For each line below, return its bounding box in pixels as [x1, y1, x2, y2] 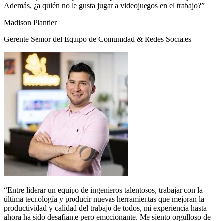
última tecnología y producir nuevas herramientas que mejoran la [4, 195, 204, 204]
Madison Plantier [4, 18, 57, 27]
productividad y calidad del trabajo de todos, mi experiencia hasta [4, 204, 207, 213]
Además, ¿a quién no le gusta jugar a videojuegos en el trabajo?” [4, 1, 205, 10]
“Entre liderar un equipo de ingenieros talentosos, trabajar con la [4, 186, 203, 195]
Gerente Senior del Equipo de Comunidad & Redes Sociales [4, 35, 191, 44]
